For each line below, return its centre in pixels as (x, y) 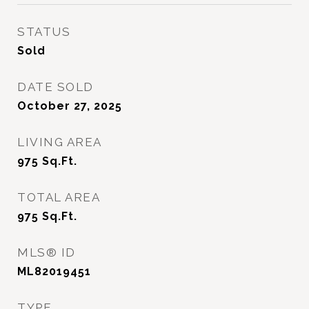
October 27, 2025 (70, 106)
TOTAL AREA (59, 197)
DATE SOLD (56, 87)
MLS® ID (47, 252)
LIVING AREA (60, 142)
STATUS (44, 32)
